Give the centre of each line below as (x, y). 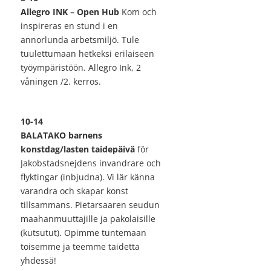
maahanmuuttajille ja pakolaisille (88, 219)
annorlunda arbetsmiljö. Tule (80, 40)
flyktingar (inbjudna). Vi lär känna (88, 177)
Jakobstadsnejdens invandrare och (91, 163)
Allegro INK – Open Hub (71, 12)
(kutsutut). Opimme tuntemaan (83, 233)
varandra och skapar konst (74, 191)
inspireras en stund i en (69, 26)
